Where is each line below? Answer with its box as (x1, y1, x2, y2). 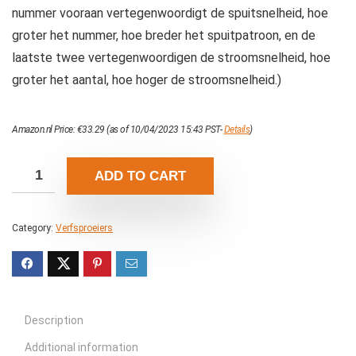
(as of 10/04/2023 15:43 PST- (104, 124, 224, 136)
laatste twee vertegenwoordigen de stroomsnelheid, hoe (12, 50, 331, 66)
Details (223, 124, 250, 136)
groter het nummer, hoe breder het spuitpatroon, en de (12, 28, 315, 44)
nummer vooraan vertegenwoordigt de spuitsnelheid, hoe (12, 6, 328, 21)
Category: (12, 222, 56, 234)
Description (25, 314, 83, 327)
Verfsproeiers (56, 222, 113, 234)
